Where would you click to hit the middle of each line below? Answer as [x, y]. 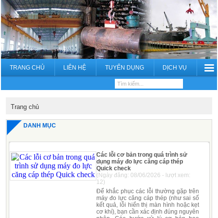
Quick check [114, 168]
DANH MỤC [40, 125]
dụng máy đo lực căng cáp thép [140, 161]
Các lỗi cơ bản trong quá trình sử [142, 154]
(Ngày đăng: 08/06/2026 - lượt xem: [144, 175]
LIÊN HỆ [75, 67]
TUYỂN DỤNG [124, 67]
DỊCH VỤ [175, 67]
